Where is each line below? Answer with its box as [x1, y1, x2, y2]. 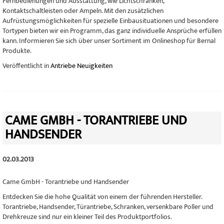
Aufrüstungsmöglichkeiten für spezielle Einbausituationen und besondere [2, 15, 218, 26]
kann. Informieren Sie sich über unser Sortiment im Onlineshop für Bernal [2, 35, 215, 46]
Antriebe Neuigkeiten [50, 60, 112, 71]
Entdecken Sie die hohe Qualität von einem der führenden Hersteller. [2, 191, 202, 202]
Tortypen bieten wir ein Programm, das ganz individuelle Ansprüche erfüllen [2, 25, 221, 36]
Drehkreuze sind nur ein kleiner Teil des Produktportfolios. [2, 211, 173, 222]
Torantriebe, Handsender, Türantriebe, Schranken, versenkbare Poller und [2, 201, 213, 212]
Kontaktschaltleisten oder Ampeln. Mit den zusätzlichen [2, 5, 163, 16]
